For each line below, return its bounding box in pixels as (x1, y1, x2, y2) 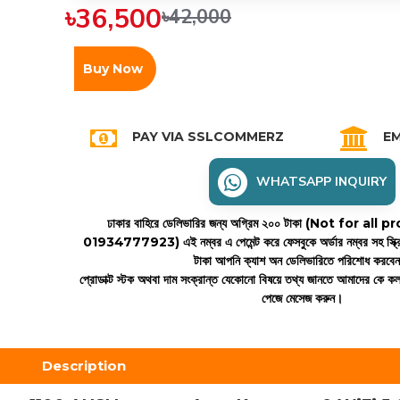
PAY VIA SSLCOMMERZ (132, 128, 285, 145)
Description (41, 357, 126, 374)
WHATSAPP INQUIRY (256, 173, 387, 190)
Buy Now (83, 61, 143, 77)
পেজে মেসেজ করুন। (262, 290, 343, 306)
